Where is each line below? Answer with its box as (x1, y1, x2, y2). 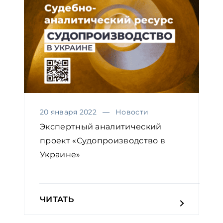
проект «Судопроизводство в (40, 136, 166, 146)
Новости (115, 108, 149, 117)
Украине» (40, 150, 81, 160)
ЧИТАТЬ (40, 195, 74, 205)
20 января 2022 (40, 108, 97, 117)
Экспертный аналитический (40, 122, 162, 132)
